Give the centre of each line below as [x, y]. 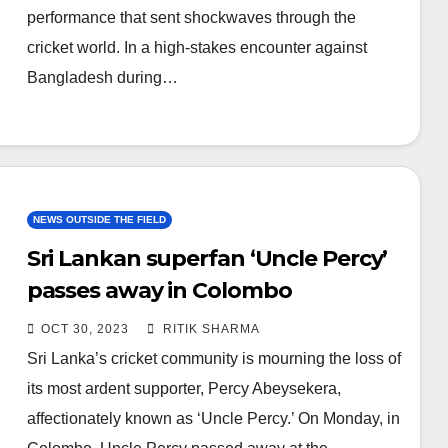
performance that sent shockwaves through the [191, 17]
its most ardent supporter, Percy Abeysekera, [183, 388]
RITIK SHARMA [209, 328]
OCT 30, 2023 [84, 328]
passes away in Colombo [159, 290]
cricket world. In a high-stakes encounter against [196, 47]
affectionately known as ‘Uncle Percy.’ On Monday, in [213, 418]
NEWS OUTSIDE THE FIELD [99, 219]
